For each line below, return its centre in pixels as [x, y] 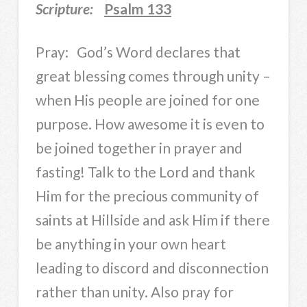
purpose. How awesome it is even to [150, 123]
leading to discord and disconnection [152, 267]
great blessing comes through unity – [153, 75]
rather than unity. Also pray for [134, 291]
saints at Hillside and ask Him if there [152, 219]
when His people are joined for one [147, 99]
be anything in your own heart [131, 243]
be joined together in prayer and [139, 147]
